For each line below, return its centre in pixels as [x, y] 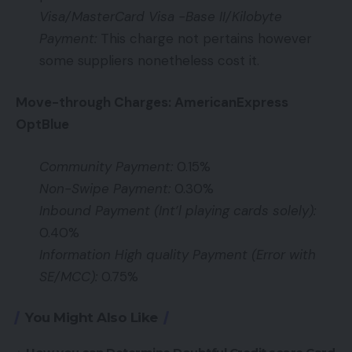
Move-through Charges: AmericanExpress [152, 103]
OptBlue [42, 125]
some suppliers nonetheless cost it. [149, 60]
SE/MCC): [68, 276]
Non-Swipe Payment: [105, 188]
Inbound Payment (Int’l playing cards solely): [178, 210]
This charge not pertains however [204, 38]
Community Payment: [106, 166]
